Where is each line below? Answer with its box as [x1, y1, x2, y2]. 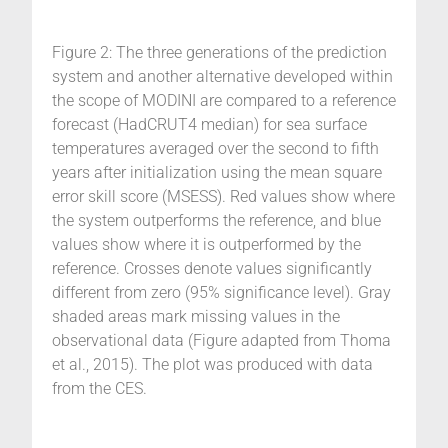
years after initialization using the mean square [52, 162, 382, 182]
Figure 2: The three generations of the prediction [52, 42, 387, 62]
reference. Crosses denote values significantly [52, 258, 372, 278]
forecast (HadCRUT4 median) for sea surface [52, 114, 367, 134]
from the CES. [52, 378, 147, 398]
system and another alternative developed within [52, 66, 393, 86]
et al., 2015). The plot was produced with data [52, 354, 373, 374]
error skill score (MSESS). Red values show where [52, 186, 395, 206]
